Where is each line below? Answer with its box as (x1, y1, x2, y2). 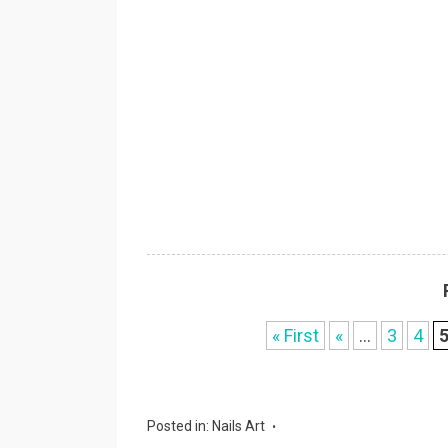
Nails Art (212, 418, 265, 434)
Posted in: (147, 418, 212, 434)
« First (272, 325, 320, 346)
